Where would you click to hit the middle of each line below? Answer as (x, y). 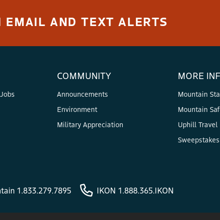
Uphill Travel (198, 124)
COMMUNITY (84, 75)
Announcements (82, 94)
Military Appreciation (90, 124)
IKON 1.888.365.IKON (135, 190)
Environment (77, 109)
